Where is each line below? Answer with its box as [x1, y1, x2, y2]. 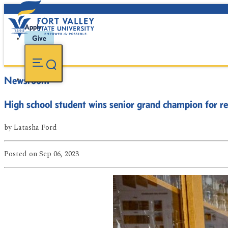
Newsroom [4, 74, 49, 87]
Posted [4, 149, 29, 159]
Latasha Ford [14, 122, 57, 133]
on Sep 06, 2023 [29, 149, 79, 159]
